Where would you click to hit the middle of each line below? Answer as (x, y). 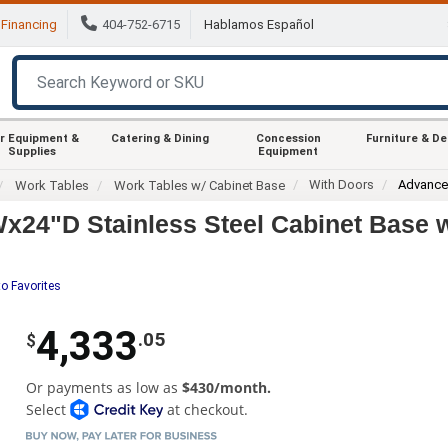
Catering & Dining (160, 138)
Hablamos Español (259, 25)
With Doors (342, 184)
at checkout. (206, 409)
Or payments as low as (103, 387)
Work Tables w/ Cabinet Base (200, 185)
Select (47, 409)
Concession (288, 138)
